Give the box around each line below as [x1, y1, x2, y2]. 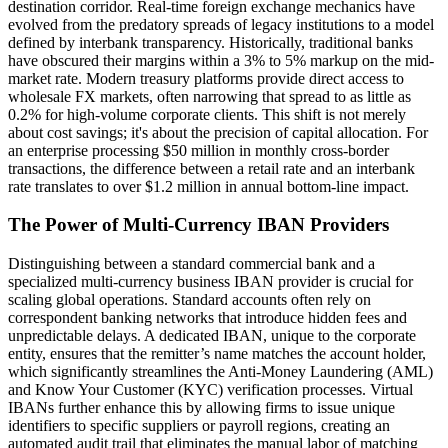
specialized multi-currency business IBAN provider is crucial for [8, 273, 413, 291]
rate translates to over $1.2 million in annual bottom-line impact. [8, 177, 409, 195]
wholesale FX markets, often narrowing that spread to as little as [8, 87, 411, 105]
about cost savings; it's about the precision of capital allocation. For [8, 123, 428, 141]
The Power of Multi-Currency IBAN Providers [8, 214, 389, 236]
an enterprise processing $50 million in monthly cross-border [8, 141, 389, 159]
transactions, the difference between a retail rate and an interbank [8, 159, 415, 177]
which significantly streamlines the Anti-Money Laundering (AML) [8, 363, 433, 381]
